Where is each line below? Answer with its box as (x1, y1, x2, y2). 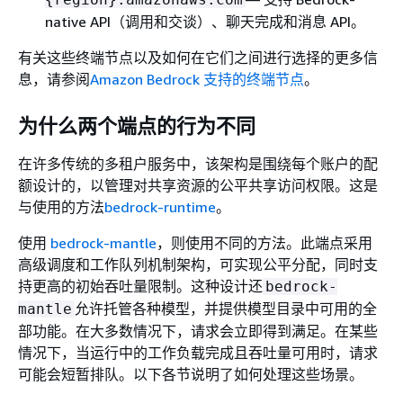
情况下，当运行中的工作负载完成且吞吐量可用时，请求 (18, 343, 378, 362)
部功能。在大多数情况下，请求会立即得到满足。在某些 (18, 321, 378, 340)
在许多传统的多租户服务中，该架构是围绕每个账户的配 (18, 154, 378, 173)
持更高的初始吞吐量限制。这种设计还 (18, 276, 263, 295)
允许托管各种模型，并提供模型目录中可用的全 (75, 299, 377, 318)
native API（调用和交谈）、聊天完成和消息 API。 (45, 12, 365, 31)
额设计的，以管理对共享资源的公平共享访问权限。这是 (18, 175, 378, 194)
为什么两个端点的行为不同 (18, 114, 255, 138)
